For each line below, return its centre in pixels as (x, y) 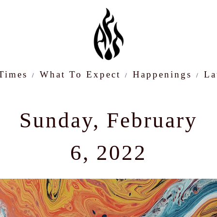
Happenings (162, 74)
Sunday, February (108, 120)
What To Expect (80, 74)
